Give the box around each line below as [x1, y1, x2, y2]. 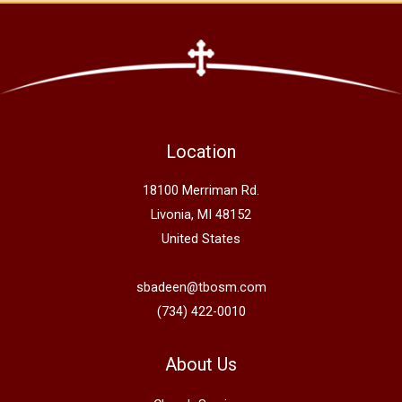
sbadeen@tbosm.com [135, 278, 267, 295]
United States [162, 230, 240, 247]
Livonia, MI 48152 [151, 205, 251, 223]
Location [166, 141, 236, 163]
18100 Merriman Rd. [143, 181, 259, 198]
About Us [165, 353, 237, 375]
